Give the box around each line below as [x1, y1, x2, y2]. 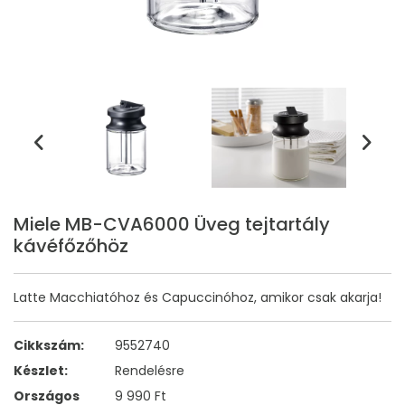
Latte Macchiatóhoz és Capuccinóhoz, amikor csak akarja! [14, 288, 381, 307]
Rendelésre [115, 362, 184, 381]
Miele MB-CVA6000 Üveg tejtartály [14, 212, 330, 238]
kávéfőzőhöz [14, 233, 128, 259]
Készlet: [14, 362, 68, 381]
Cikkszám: [14, 336, 84, 355]
